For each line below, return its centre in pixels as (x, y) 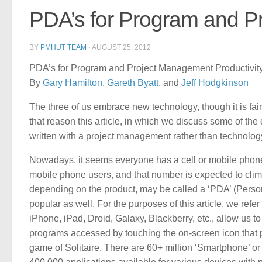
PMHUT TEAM (63, 47)
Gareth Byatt (133, 82)
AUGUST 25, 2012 (121, 47)
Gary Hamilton (73, 82)
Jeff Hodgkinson (215, 82)
